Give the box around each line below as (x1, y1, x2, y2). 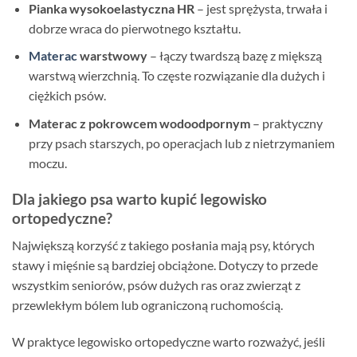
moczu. (28, 155, 67, 171)
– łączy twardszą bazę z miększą (147, 48, 322, 64)
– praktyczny (249, 115, 323, 131)
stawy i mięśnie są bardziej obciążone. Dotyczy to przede (12, 257, 318, 273)
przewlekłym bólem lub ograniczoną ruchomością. (12, 297, 283, 313)
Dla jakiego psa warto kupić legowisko (12, 189, 267, 208)
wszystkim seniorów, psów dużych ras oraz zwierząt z (12, 277, 300, 293)
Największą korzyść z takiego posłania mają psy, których (12, 237, 315, 253)
